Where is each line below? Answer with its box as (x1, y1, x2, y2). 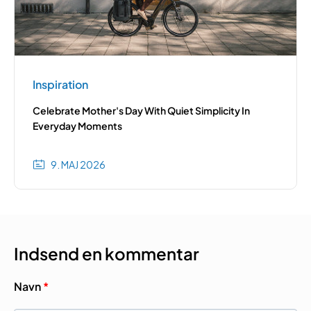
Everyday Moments (33, 119, 122, 133)
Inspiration (33, 77, 88, 92)
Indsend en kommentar (14, 243, 199, 264)
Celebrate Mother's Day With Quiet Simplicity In (33, 104, 250, 117)
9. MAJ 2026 (51, 158, 106, 171)
